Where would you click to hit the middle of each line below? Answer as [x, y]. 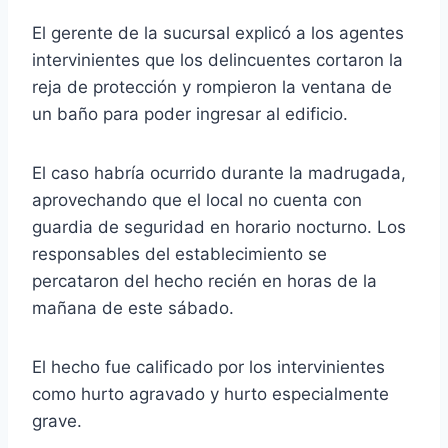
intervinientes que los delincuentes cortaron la [217, 59]
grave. [57, 420]
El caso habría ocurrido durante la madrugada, [219, 172]
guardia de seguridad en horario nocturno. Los [219, 226]
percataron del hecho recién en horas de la [204, 280]
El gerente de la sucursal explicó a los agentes [218, 32]
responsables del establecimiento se [179, 253]
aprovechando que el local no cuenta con [197, 199]
